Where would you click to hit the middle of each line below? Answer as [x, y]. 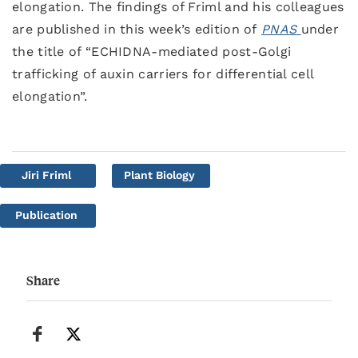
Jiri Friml [46, 175]
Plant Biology [159, 175]
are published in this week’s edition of [137, 29]
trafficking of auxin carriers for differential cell [163, 74]
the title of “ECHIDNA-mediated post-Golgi [152, 52]
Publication [46, 215]
